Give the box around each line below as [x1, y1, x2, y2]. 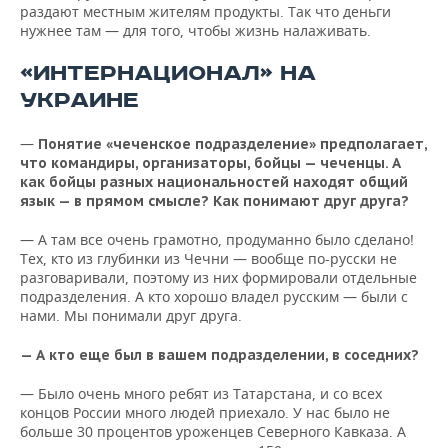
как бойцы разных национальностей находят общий [20, 173, 408, 191]
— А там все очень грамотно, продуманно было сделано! [20, 230, 414, 249]
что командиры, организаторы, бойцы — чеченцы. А [20, 154, 401, 172]
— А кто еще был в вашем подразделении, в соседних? [20, 346, 419, 364]
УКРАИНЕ [20, 87, 139, 114]
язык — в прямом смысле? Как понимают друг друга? [20, 192, 409, 210]
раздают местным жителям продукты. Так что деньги [20, 2, 391, 21]
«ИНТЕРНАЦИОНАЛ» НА [20, 60, 316, 87]
